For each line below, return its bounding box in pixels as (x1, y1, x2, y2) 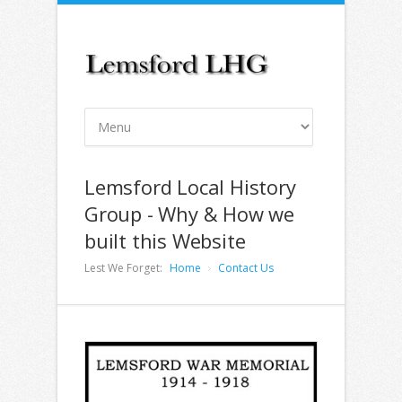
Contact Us (218, 260, 274, 275)
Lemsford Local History (84, 173, 296, 200)
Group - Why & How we (84, 200, 295, 227)
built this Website (84, 227, 246, 254)
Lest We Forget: (84, 260, 162, 275)
